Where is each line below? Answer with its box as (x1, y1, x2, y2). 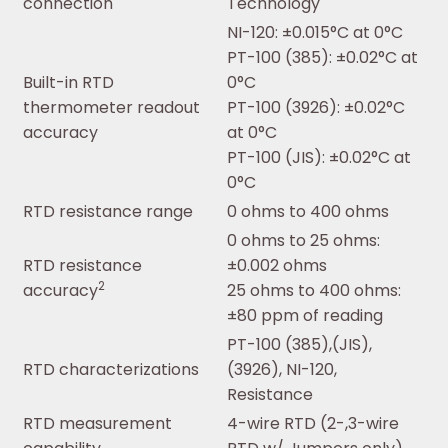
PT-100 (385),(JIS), (227, 333, 372, 357)
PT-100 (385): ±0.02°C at (227, 46, 418, 70)
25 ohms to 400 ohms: (227, 279, 401, 303)
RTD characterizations (23, 358, 199, 382)
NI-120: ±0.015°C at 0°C (227, 21, 403, 45)
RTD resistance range (23, 200, 193, 224)
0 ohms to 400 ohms (227, 200, 389, 224)
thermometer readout (23, 96, 200, 120)
